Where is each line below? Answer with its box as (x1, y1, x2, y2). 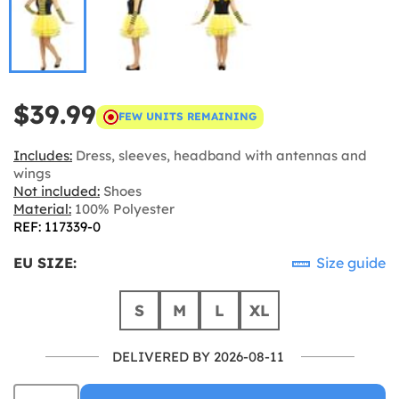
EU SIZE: (13, 253, 77, 272)
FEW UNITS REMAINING (118, 110, 256, 123)
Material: (13, 199, 71, 217)
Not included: (13, 182, 100, 199)
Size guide (313, 253, 386, 272)
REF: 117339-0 (13, 217, 101, 235)
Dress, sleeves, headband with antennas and (72, 146, 367, 164)
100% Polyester (71, 199, 175, 217)
